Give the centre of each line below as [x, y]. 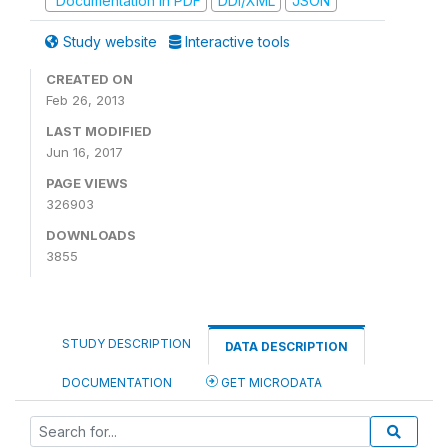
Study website [110, 41]
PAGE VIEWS [87, 183]
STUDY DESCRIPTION [126, 343]
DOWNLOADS [91, 235]
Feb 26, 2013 [85, 100]
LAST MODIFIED [99, 131]
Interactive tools [235, 41]
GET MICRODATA [270, 382]
